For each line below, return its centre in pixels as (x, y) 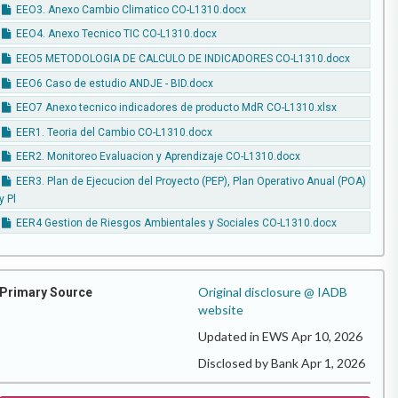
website (221, 309)
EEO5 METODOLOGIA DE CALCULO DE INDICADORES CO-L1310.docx (182, 59)
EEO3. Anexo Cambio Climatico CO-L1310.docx (130, 9)
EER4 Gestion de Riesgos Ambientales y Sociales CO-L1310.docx (175, 223)
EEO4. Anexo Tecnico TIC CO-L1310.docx (115, 34)
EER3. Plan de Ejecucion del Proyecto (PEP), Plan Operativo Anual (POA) (190, 181)
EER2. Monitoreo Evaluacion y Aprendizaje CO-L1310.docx (157, 157)
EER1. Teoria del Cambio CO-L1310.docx (113, 132)
